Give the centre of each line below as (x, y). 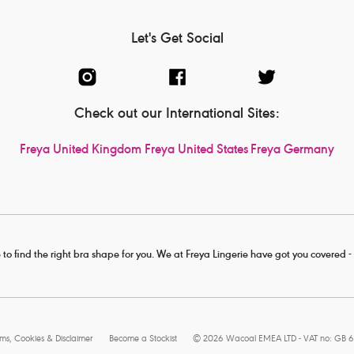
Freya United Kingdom (81, 151)
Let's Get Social (177, 40)
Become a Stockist (143, 340)
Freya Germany (292, 151)
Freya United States (196, 151)
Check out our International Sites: (177, 115)
